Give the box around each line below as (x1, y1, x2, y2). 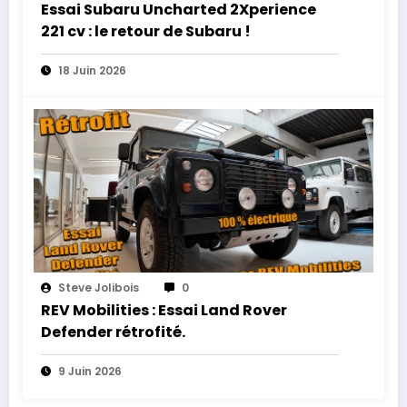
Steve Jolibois (58, 280, 139, 296)
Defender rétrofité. (41, 322, 185, 343)
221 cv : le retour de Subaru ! (41, 21, 251, 43)
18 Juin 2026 (58, 63, 126, 79)
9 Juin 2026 (58, 363, 122, 380)
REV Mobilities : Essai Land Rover (41, 300, 287, 322)
